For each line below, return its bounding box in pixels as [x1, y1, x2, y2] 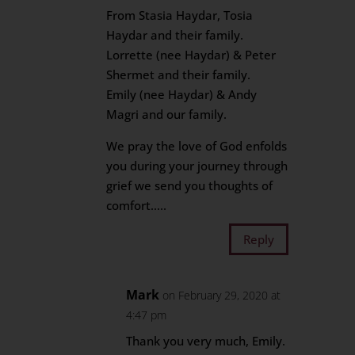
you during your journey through [106, 158, 288, 174]
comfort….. [106, 197, 167, 213]
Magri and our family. [106, 106, 227, 122]
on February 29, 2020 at [162, 288, 281, 303]
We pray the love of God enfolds [106, 138, 288, 154]
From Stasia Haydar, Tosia [106, 7, 254, 23]
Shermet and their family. [106, 67, 251, 82]
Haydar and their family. [106, 27, 244, 43]
